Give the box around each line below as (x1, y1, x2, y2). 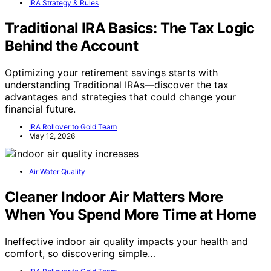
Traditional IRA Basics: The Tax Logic (5, 19, 255, 38)
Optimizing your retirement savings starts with (5, 67, 218, 79)
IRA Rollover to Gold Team (29, 122, 117, 132)
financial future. (5, 103, 76, 116)
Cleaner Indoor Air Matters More (5, 188, 223, 206)
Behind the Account (5, 37, 139, 55)
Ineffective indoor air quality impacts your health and (5, 235, 248, 248)
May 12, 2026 (29, 131, 75, 141)
